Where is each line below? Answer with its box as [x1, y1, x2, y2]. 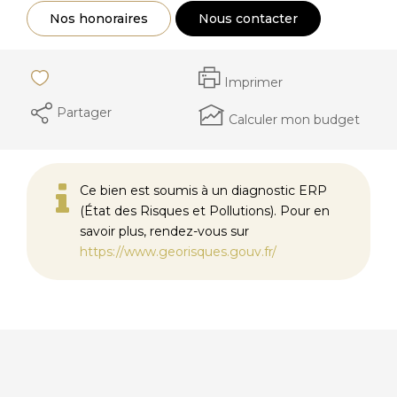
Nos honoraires [50, 10, 148, 27]
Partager [57, 104, 112, 121]
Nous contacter [198, 10, 298, 27]
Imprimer [224, 74, 283, 90]
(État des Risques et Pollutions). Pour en [80, 202, 330, 219]
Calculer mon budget [229, 111, 360, 128]
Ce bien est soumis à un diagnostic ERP [80, 182, 327, 198]
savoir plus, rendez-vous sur [80, 222, 249, 239]
